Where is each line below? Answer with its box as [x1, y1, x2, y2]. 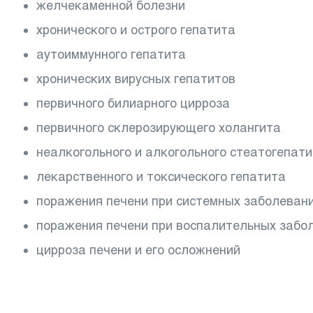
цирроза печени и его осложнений [36, 242, 240, 257]
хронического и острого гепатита [36, 22, 235, 37]
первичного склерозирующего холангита [36, 120, 281, 135]
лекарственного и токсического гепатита [36, 169, 286, 184]
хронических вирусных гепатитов [36, 71, 235, 86]
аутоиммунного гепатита [36, 47, 186, 61]
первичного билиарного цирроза [36, 96, 230, 110]
